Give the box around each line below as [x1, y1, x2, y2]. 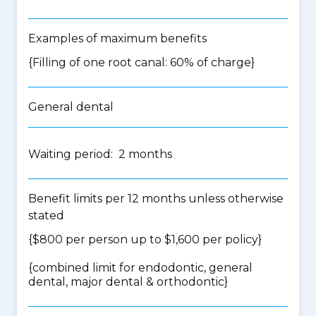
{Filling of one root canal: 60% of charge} [28, 56, 255, 69]
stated [28, 209, 64, 222]
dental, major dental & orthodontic [28, 275, 224, 288]
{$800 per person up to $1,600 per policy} [28, 233, 262, 246]
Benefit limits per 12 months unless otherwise [28, 192, 284, 205]
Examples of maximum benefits [28, 32, 207, 45]
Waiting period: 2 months [28, 147, 172, 161]
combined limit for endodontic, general [32, 261, 253, 274]
